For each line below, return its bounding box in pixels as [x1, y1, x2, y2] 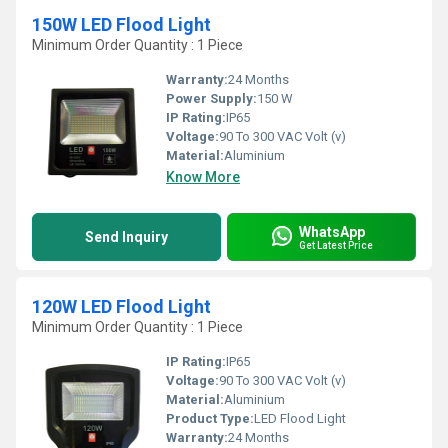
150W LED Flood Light [32, 14, 211, 35]
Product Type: [166, 411, 254, 426]
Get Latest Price [299, 239, 373, 251]
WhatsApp [299, 223, 365, 240]
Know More [166, 169, 240, 185]
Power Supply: [166, 91, 257, 106]
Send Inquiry [85, 229, 168, 245]
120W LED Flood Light [32, 296, 211, 317]
